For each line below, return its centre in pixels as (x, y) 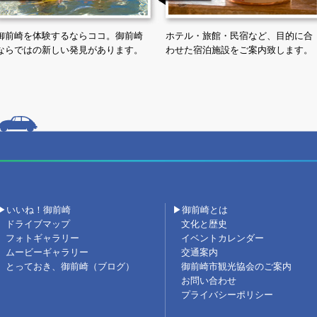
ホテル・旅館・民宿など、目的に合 (239, 36)
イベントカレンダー (223, 238)
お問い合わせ (209, 281)
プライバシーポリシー (227, 295)
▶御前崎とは (200, 210)
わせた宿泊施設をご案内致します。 (239, 50)
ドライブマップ (38, 224)
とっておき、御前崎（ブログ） (70, 267)
